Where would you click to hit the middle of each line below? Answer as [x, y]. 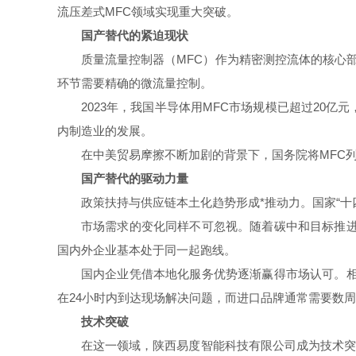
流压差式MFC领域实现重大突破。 [148, 12]
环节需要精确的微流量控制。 [135, 83]
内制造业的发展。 [105, 131]
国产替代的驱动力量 [135, 178]
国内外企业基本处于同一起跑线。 [147, 250]
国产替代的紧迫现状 [135, 35]
